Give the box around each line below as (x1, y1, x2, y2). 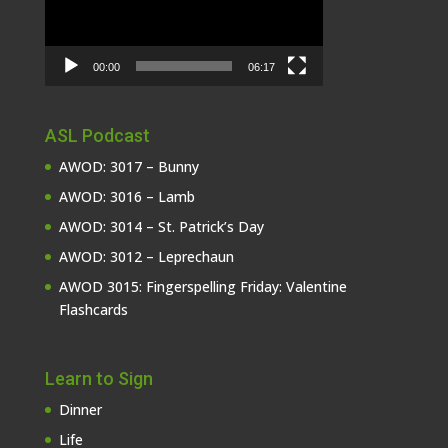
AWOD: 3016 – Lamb (58, 187, 195, 207)
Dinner (58, 399, 102, 419)
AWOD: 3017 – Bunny (58, 157, 199, 177)
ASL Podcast (44, 125, 150, 147)
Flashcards (58, 300, 128, 320)
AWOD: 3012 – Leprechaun (58, 247, 234, 267)
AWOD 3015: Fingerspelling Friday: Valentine (58, 277, 347, 297)
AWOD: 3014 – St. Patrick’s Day (58, 217, 264, 237)
